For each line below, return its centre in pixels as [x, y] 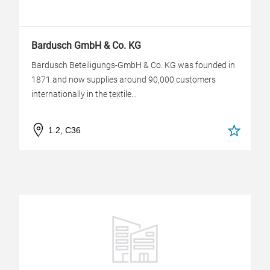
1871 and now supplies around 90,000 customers [124, 80]
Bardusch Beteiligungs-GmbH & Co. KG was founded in [133, 65]
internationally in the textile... [84, 94]
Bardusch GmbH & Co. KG [86, 46]
